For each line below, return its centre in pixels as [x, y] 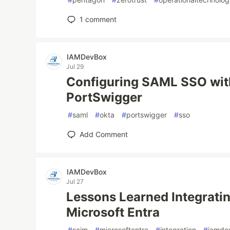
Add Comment [104, 134]
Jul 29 [75, 66]
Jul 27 [75, 181]
